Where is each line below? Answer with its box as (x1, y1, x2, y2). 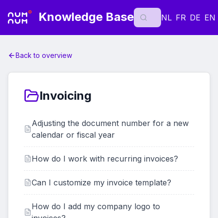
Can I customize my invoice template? (32, 178, 171, 187)
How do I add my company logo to (32, 201, 160, 211)
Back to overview (16, 51, 72, 59)
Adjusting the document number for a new (32, 118, 189, 128)
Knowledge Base (35, 10, 134, 24)
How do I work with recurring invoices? (32, 154, 178, 163)
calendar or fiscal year (32, 130, 115, 140)
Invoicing (39, 89, 91, 103)
